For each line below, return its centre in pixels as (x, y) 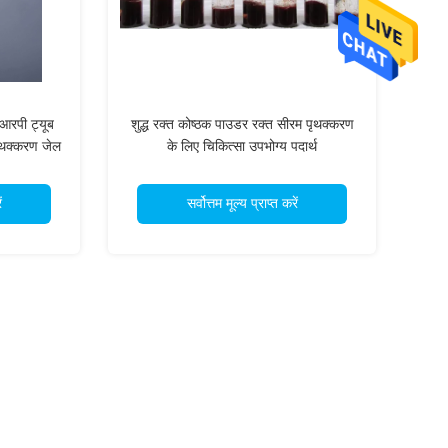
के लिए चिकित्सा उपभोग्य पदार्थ (242, 146)
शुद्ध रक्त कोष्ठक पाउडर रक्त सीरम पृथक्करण (242, 124)
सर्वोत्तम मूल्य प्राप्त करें (242, 203)
